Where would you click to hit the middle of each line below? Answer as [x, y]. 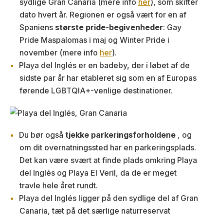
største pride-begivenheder [109, 27]
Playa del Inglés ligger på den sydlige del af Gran [109, 198]
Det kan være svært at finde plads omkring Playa [108, 160]
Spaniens [37, 27]
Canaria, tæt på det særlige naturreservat [95, 211]
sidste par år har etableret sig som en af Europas [108, 78]
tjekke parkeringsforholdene [121, 135]
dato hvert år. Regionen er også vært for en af [103, 15]
